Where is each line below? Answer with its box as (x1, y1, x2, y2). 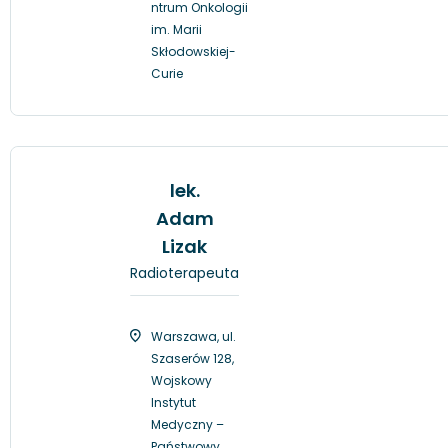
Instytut (151, 393, 196, 411)
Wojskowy (151, 371, 212, 389)
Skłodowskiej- (151, 42, 236, 60)
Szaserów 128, (151, 349, 234, 367)
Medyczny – (151, 415, 224, 433)
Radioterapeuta (130, 262, 239, 283)
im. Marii (151, 20, 202, 38)
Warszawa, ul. (151, 327, 236, 345)
